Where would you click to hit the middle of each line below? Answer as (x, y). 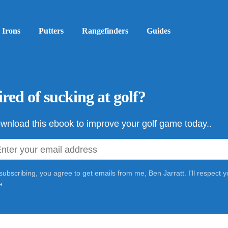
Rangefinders (105, 31)
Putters (51, 31)
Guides (159, 31)
